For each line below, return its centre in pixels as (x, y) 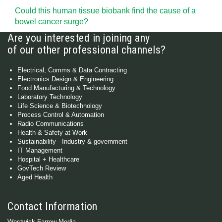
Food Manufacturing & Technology (66, 88)
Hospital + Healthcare (48, 160)
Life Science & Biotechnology (60, 106)
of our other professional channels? (87, 50)
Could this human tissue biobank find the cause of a (105, 11)
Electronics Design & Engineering (65, 79)
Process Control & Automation (61, 115)
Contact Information (53, 207)
